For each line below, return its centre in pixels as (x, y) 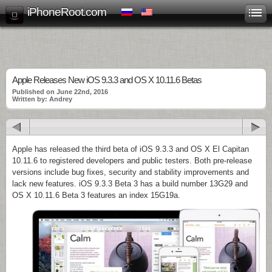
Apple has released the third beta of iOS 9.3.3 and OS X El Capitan (131, 149)
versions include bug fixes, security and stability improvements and (131, 172)
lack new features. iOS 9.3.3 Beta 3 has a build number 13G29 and (130, 184)
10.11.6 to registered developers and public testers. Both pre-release (132, 161)
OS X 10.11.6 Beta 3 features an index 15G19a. (96, 195)
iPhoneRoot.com (67, 12)
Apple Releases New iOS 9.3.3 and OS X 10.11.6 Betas (107, 80)
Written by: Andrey (42, 99)
